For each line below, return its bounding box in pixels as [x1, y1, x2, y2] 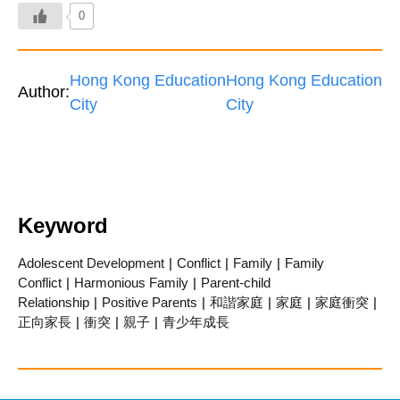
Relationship [18, 294, 89, 310]
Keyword [18, 212, 108, 237]
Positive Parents [102, 294, 197, 310]
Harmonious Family [74, 274, 188, 290]
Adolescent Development [18, 254, 164, 271]
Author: [18, 83, 70, 102]
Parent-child [201, 274, 271, 290]
